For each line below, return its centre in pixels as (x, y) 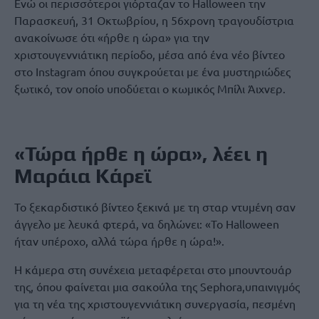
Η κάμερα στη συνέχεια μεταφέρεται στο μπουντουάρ (153, 269)
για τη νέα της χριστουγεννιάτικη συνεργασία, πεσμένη (155, 303)
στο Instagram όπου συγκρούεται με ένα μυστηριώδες (152, 71)
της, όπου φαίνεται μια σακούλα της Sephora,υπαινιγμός (157, 286)
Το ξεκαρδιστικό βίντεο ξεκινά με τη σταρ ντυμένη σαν (155, 206)
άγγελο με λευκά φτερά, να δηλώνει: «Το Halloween (147, 224)
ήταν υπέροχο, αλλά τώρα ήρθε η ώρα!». (119, 241)
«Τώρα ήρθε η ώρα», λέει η (141, 153)
